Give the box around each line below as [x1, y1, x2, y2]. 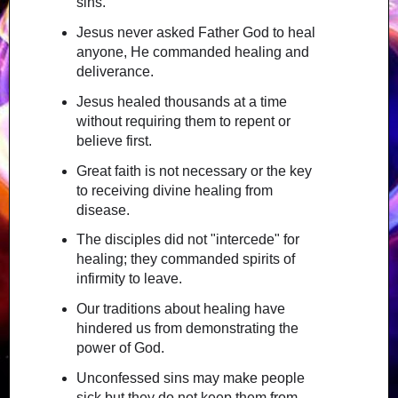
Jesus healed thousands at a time [76, 93, 287, 109]
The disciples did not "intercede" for [76, 232, 299, 248]
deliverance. [76, 63, 154, 79]
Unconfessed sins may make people [76, 370, 305, 386]
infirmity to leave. [76, 271, 182, 287]
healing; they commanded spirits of [76, 251, 295, 267]
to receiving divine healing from [76, 182, 273, 198]
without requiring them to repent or [76, 113, 291, 129]
